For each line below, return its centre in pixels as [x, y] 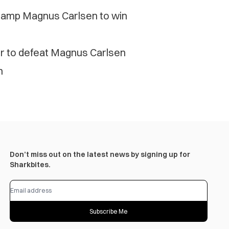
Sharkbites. [30, 165]
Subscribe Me [108, 212]
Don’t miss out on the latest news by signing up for [100, 155]
